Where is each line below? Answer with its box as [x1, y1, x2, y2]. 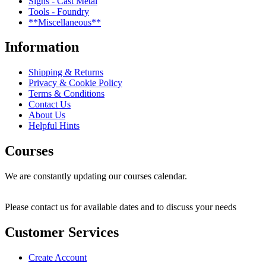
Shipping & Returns [28, 67, 103, 78]
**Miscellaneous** [28, 17, 101, 27]
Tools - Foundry [28, 6, 89, 17]
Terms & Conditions [28, 88, 104, 99]
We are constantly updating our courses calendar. [5, 171, 187, 182]
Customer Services [5, 224, 119, 240]
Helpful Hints [28, 121, 80, 131]
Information [5, 39, 79, 55]
